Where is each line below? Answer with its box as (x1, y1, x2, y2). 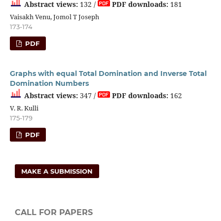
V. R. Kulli (9, 103, 38, 112)
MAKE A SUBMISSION (21, 167, 93, 176)
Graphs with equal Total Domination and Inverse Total (9, 69, 207, 78)
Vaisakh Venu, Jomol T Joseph (9, 12, 99, 21)
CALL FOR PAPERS (15, 208, 93, 218)
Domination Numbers (9, 78, 89, 88)
